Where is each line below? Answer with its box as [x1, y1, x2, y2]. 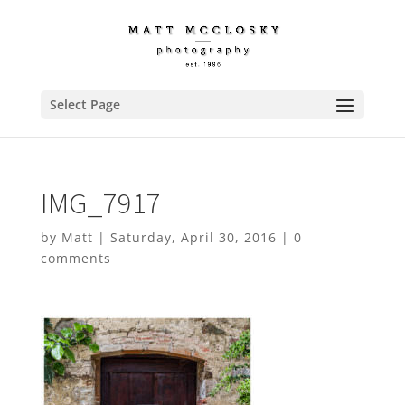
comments [40, 250, 111, 267]
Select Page [49, 96, 120, 113]
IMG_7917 [40, 184, 161, 221]
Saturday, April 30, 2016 [109, 229, 277, 246]
